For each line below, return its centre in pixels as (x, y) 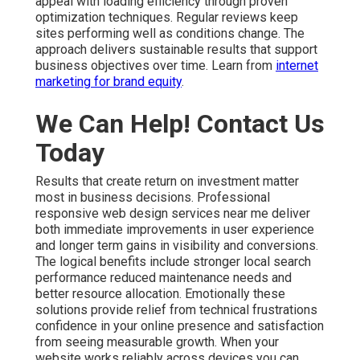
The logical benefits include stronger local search (173, 261)
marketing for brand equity (108, 81)
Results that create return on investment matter (167, 181)
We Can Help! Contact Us (180, 123)
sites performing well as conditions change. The (170, 33)
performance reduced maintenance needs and (164, 277)
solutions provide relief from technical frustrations (176, 309)
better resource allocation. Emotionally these (160, 293)
